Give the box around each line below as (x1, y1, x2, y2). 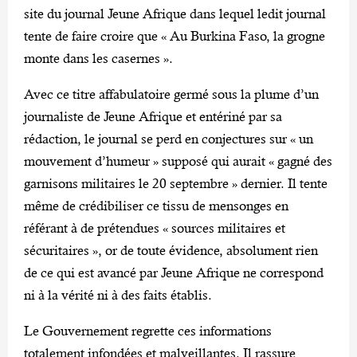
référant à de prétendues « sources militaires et (24, 219, 285, 236)
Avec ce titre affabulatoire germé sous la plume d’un (24, 85, 319, 102)
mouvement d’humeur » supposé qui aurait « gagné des (24, 152, 332, 169)
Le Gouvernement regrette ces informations (24, 322, 272, 339)
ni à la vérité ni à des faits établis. (24, 286, 212, 303)
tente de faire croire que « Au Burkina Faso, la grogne (24, 27, 325, 44)
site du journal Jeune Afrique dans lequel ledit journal (24, 5, 326, 22)
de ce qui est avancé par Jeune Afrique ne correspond (24, 264, 324, 280)
